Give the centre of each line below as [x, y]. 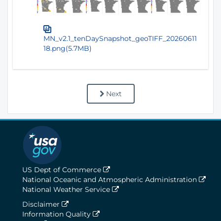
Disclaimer [42, 204]
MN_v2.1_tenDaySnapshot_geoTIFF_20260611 [120, 38]
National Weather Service [67, 189]
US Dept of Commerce [63, 169]
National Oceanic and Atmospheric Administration [110, 179]
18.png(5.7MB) [68, 48]
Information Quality [57, 214]
